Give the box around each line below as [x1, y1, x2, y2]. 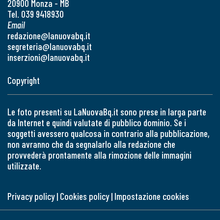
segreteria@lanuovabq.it [7, 40, 92, 52]
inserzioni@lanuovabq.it [7, 51, 90, 63]
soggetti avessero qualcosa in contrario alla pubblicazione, [7, 127, 210, 139]
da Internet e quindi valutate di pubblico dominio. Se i [7, 116, 186, 128]
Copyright [7, 74, 40, 86]
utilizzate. [7, 160, 41, 171]
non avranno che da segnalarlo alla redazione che [7, 138, 175, 150]
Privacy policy [7, 190, 55, 202]
